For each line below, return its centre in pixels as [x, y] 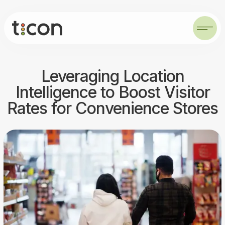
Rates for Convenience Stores [113, 108]
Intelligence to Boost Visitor [113, 92]
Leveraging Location [113, 76]
